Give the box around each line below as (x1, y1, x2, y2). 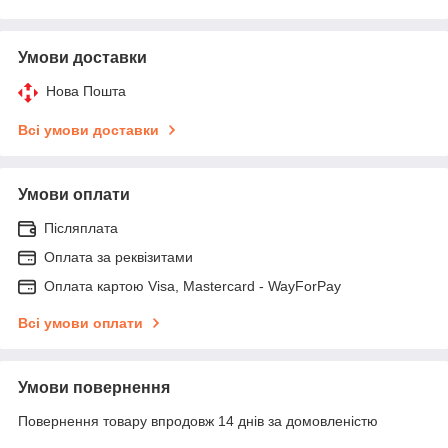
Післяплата (44, 219, 118, 236)
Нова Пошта (46, 82, 126, 99)
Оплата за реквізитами (44, 248, 193, 265)
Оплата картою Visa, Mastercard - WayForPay (44, 277, 341, 294)
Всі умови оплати (18, 314, 143, 331)
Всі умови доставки (18, 121, 159, 138)
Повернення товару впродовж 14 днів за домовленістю (18, 412, 378, 429)
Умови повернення (18, 378, 170, 396)
